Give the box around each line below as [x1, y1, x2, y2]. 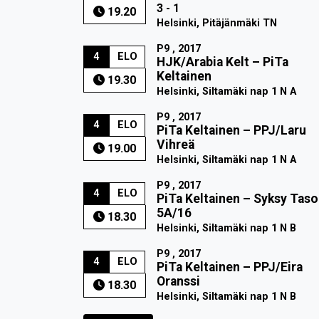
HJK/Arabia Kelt [156, 55, 249, 69]
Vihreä [156, 137, 194, 152]
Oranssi [156, 274, 200, 288]
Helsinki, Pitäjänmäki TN [156, 17, 277, 29]
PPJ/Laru [253, 123, 306, 137]
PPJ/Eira [253, 260, 303, 274]
